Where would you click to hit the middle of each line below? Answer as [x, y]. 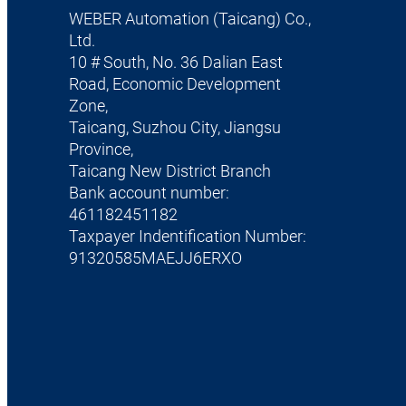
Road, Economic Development [174, 85]
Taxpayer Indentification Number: [187, 237]
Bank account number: [149, 193]
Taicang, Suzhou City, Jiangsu [174, 128]
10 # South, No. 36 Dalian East [175, 63]
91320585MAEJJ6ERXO [155, 259]
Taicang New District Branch [169, 172]
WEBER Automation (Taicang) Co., [189, 19]
